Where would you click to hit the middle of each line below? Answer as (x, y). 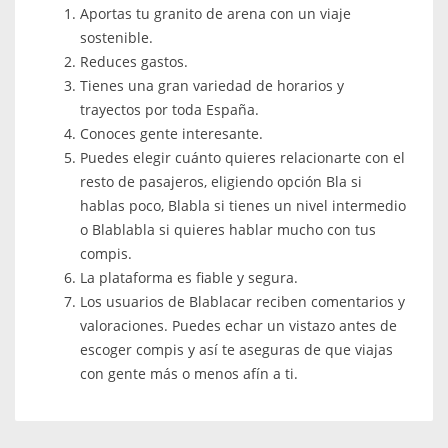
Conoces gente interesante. (171, 133)
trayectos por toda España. (169, 109)
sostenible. (116, 37)
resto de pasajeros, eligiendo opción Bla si (221, 181)
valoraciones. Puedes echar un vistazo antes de (238, 325)
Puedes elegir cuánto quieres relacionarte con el (242, 157)
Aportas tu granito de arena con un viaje (215, 13)
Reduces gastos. (134, 61)
